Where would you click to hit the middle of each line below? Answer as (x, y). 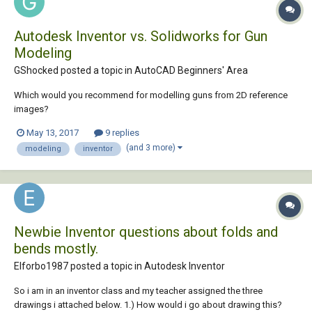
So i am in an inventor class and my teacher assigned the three (138, 291)
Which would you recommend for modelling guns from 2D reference (151, 95)
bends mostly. (56, 249)
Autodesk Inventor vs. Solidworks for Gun (141, 36)
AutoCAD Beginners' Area (191, 70)
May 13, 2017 (53, 132)
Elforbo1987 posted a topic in (79, 266)
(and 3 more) (152, 148)
